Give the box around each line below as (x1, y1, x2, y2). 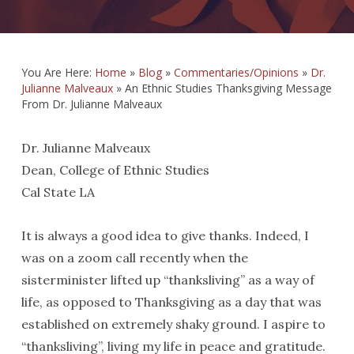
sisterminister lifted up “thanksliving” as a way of (21, 272, 314, 288)
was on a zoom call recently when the (21, 250, 248, 265)
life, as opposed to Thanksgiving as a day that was (21, 294, 322, 310)
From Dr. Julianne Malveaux (21, 96, 162, 111)
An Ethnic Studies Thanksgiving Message (124, 81, 332, 96)
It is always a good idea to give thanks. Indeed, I (21, 228, 309, 243)
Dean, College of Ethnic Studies (21, 162, 209, 178)
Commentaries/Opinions (173, 65, 299, 80)
